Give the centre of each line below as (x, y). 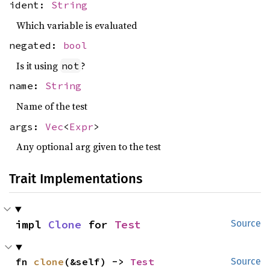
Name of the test (52, 106)
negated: (36, 46)
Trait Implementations (76, 179)
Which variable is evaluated (77, 25)
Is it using (38, 65)
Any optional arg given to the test (89, 147)
